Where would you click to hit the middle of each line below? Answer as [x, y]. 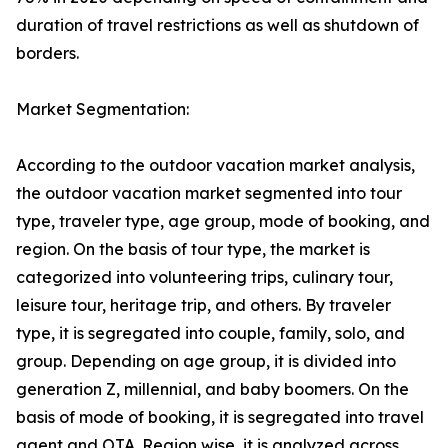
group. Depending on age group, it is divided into [206, 361]
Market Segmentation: [102, 109]
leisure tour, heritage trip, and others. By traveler [203, 305]
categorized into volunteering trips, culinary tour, [204, 277]
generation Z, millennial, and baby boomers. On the [212, 389]
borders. [47, 53]
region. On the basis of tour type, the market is [193, 249]
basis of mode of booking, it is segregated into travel [220, 417]
